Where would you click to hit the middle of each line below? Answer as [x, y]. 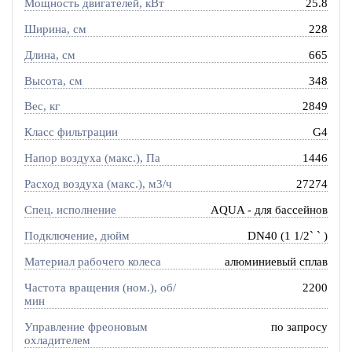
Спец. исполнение [70, 210]
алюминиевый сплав [277, 261]
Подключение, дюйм [77, 236]
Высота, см [53, 81]
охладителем [57, 340]
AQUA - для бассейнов [269, 210]
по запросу [300, 326]
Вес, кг [42, 106]
